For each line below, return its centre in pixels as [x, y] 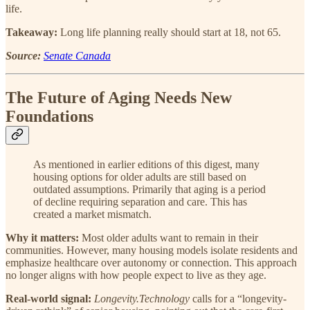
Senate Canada [77, 56]
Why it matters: [44, 238]
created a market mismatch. [92, 215]
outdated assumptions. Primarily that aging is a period [149, 190]
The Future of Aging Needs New [119, 98]
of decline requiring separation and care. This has [140, 202]
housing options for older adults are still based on [140, 177]
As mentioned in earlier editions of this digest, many [146, 165]
